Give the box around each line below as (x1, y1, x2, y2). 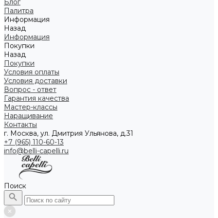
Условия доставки (4, 76, 67, 85)
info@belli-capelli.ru (4, 146, 69, 155)
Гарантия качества (4, 94, 69, 103)
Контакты (4, 120, 37, 129)
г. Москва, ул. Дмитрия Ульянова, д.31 (4, 129, 133, 138)
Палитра (4, 6, 34, 15)
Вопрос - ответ (4, 85, 56, 94)
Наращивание (4, 111, 53, 120)
